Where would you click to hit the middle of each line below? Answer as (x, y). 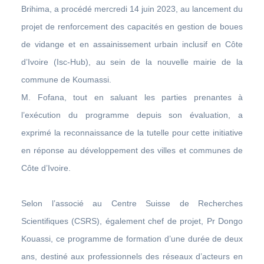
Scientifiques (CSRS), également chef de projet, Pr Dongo (132, 221)
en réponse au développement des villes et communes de (132, 150)
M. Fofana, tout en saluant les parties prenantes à (132, 97)
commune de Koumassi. (66, 79)
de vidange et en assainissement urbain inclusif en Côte (132, 44)
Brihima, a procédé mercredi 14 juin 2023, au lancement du (132, 9)
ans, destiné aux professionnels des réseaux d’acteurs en (132, 256)
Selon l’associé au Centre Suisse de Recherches (132, 203)
